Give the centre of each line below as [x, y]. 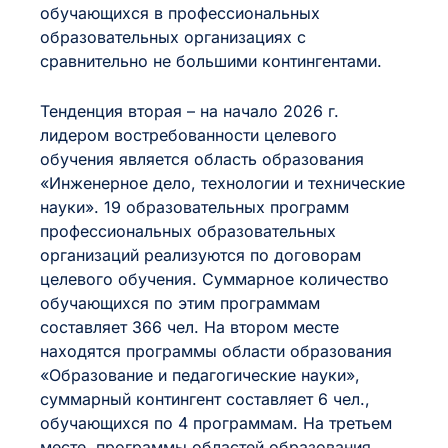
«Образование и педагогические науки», [200, 375]
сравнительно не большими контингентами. [211, 61]
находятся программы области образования [216, 351]
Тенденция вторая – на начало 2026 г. [189, 111]
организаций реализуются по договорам [200, 255]
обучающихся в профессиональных [180, 13]
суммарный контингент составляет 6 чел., [205, 399]
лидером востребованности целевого [188, 135]
